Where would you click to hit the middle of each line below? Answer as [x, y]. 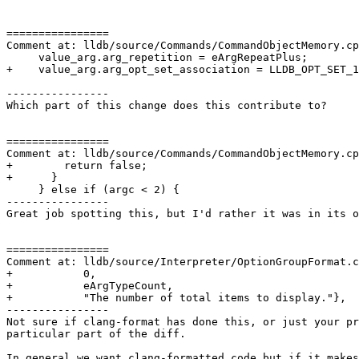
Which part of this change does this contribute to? [167, 106]
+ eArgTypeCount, [90, 286]
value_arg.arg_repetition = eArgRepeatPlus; [22, 58]
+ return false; [77, 166]
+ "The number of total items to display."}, [176, 298]
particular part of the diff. [96, 334]
